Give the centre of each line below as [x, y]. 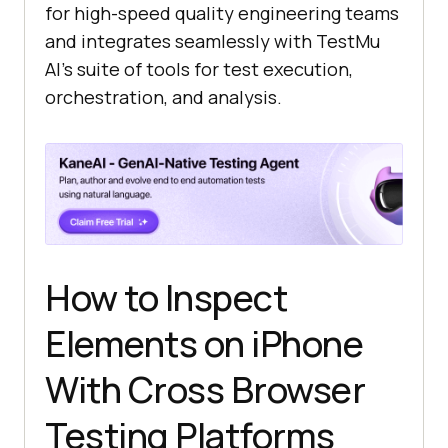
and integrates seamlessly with [180, 41]
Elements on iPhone [204, 343]
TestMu [348, 41]
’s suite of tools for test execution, [207, 69]
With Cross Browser [205, 389]
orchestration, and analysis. [163, 97]
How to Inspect [166, 297]
